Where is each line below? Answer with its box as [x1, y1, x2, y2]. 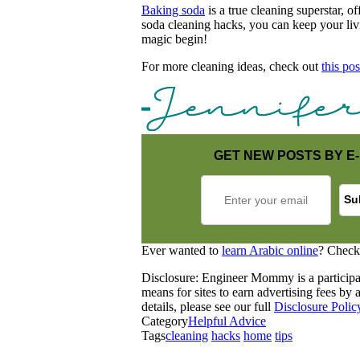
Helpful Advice [188, 313, 266, 328]
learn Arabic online [222, 243, 318, 257]
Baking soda [141, 2, 205, 17]
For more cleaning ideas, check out [141, 59, 321, 73]
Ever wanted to [141, 243, 222, 257]
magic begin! [141, 31, 207, 46]
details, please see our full [141, 299, 274, 313]
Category [141, 313, 188, 328]
